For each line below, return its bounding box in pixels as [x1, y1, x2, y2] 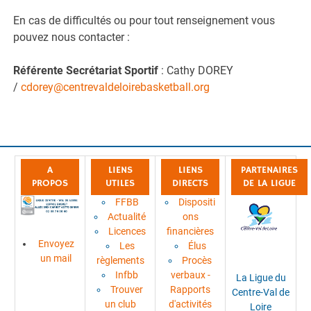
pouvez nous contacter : [13, 30, 131, 44]
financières [167, 226, 214, 237]
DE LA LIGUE [243, 177, 296, 190]
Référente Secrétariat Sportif [13, 63, 159, 77]
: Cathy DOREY [158, 63, 237, 77]
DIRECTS [172, 177, 208, 190]
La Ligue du [235, 271, 286, 283]
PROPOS [32, 177, 68, 190]
